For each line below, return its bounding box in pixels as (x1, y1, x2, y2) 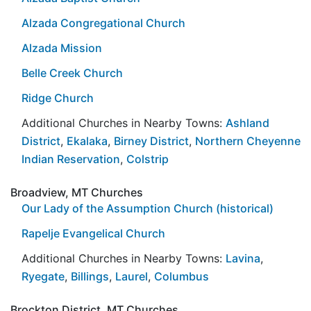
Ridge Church (22, 90, 94, 105)
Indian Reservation (22, 151, 120, 166)
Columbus (154, 269, 209, 283)
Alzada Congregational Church (22, 15, 185, 30)
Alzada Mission (22, 40, 102, 55)
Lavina (226, 251, 260, 265)
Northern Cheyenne (195, 133, 301, 148)
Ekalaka (67, 133, 108, 148)
